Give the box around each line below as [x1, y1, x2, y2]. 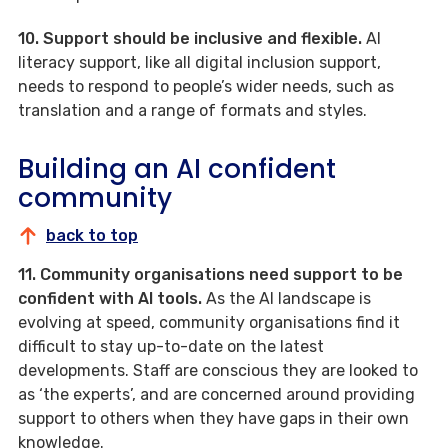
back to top [46, 226, 138, 246]
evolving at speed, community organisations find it [18, 313, 400, 333]
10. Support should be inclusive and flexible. [18, 29, 366, 49]
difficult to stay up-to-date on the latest [18, 337, 324, 357]
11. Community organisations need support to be [18, 265, 403, 285]
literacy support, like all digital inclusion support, [18, 53, 381, 73]
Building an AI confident [18, 151, 336, 188]
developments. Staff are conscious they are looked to [18, 361, 418, 381]
